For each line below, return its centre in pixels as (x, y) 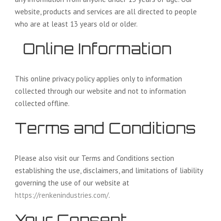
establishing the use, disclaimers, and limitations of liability (109, 170)
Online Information (93, 49)
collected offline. (42, 103)
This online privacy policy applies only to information (98, 79)
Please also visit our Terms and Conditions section (94, 158)
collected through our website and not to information (100, 91)
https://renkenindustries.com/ (62, 195)
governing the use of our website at (72, 183)
